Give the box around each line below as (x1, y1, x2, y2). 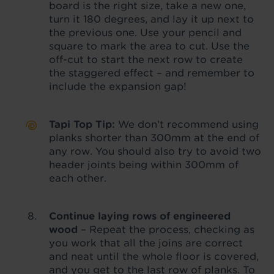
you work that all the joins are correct (49, 237, 243, 249)
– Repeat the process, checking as (78, 223, 254, 235)
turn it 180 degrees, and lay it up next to (49, 13, 254, 25)
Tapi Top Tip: (49, 118, 115, 130)
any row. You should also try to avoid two (49, 145, 261, 157)
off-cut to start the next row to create (49, 53, 243, 65)
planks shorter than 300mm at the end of (49, 131, 259, 144)
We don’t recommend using (115, 118, 259, 130)
